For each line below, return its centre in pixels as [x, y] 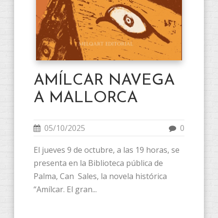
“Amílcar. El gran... [65, 190]
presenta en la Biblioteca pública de [98, 163]
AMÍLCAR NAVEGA [104, 81]
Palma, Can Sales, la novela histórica [100, 176]
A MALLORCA [86, 99]
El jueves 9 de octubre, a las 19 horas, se [107, 150]
